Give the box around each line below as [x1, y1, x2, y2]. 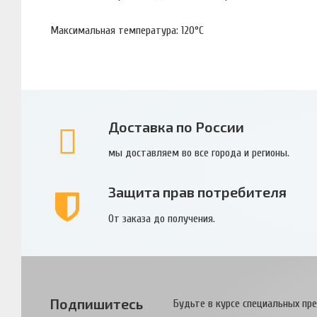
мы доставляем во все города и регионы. [108, 146, 289, 160]
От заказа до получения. [108, 212, 215, 225]
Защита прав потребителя [108, 183, 287, 201]
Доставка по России [108, 117, 244, 135]
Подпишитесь [50, 294, 143, 312]
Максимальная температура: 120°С [50, 23, 204, 37]
